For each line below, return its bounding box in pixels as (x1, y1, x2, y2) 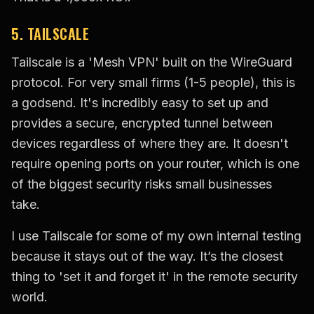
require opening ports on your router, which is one (11, 156, 299, 172)
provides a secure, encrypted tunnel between (11, 116, 273, 131)
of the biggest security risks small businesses (11, 177, 272, 192)
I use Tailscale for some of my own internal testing (11, 228, 301, 244)
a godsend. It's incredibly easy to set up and (11, 95, 268, 111)
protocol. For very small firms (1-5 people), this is (11, 75, 295, 90)
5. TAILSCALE (11, 23, 89, 45)
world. (11, 289, 48, 305)
